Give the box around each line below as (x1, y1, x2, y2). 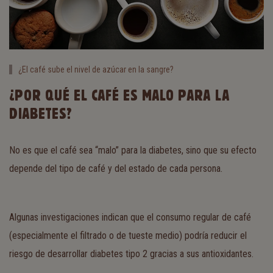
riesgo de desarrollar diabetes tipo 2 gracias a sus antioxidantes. (9, 248, 253, 260)
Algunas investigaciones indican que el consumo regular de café (9, 211, 251, 224)
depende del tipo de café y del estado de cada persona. (9, 163, 222, 175)
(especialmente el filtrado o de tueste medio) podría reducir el (9, 230, 247, 242)
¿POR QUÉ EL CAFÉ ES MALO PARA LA (9, 90, 230, 102)
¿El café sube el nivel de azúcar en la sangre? (18, 65, 174, 75)
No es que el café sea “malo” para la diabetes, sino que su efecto (9, 144, 257, 157)
